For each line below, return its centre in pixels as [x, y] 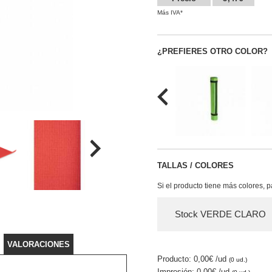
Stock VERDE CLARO [220, 214]
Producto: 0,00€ [186, 259]
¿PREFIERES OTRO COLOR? [212, 51]
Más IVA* [170, 12]
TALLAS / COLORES [195, 165]
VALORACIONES [39, 244]
